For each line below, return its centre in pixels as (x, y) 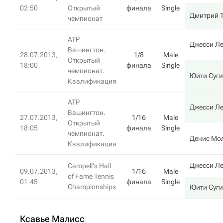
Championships (92, 187)
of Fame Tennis (91, 176)
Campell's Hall (89, 166)
